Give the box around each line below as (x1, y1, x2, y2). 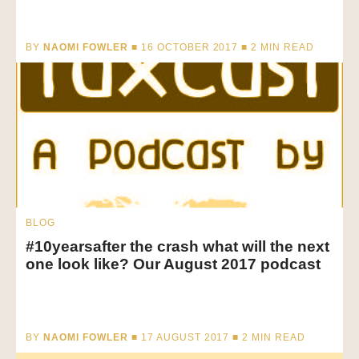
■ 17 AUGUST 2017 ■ (127, 332, 243, 344)
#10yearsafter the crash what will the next (26, 238, 329, 256)
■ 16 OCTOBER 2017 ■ (127, 42, 252, 54)
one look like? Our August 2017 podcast (26, 256, 321, 273)
